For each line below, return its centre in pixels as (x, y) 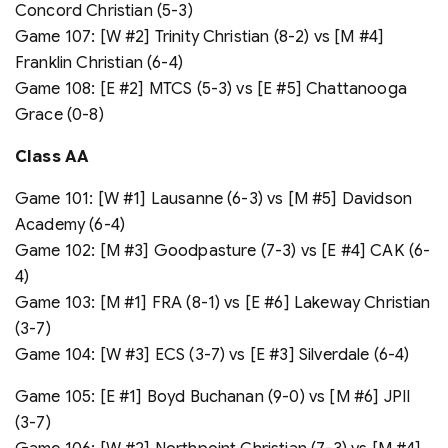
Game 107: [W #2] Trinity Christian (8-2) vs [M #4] (200, 36)
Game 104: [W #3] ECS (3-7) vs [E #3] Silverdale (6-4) (212, 354)
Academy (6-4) (70, 224)
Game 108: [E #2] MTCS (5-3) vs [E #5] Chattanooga (211, 88)
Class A (46, 156)
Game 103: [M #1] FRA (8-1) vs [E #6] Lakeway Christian (223, 302)
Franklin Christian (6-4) (99, 62)
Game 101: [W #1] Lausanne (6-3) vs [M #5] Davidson (214, 198)
